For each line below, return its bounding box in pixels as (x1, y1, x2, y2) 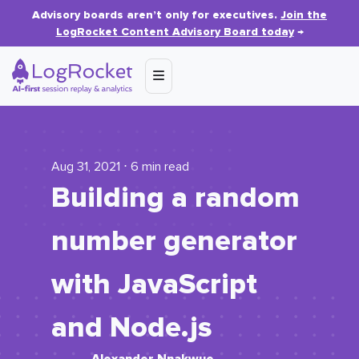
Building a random (51, 180, 300, 216)
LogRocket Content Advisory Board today (55, 25, 294, 38)
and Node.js (51, 310, 212, 345)
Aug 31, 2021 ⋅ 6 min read (51, 160, 189, 173)
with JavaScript (51, 267, 257, 302)
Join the (280, 8, 327, 22)
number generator (51, 224, 297, 259)
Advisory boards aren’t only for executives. (32, 8, 280, 22)
